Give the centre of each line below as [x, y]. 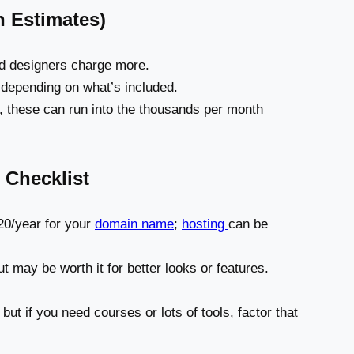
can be [248, 224]
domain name [134, 224]
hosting [205, 224]
